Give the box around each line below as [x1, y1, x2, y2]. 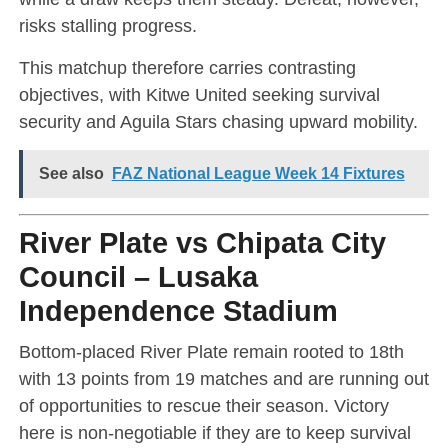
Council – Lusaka [18, 260, 258, 293]
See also [38, 164, 104, 182]
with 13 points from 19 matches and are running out [18, 367, 429, 389]
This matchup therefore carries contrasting [18, 56, 356, 78]
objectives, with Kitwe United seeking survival [18, 83, 380, 105]
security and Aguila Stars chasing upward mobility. [18, 110, 418, 132]
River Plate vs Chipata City [18, 226, 386, 259]
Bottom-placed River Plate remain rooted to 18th [18, 340, 404, 362]
